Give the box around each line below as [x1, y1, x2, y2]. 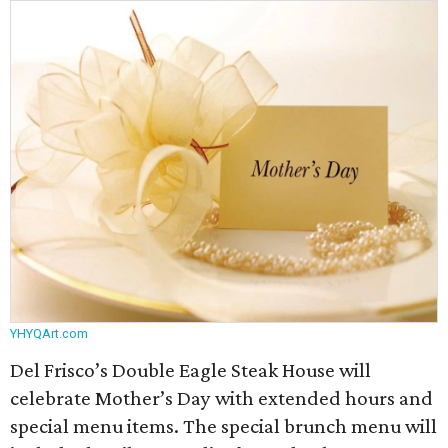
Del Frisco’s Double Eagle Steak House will [10, 358, 371, 382]
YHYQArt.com [10, 326, 88, 341]
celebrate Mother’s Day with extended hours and [10, 386, 433, 410]
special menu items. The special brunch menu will [10, 414, 437, 438]
